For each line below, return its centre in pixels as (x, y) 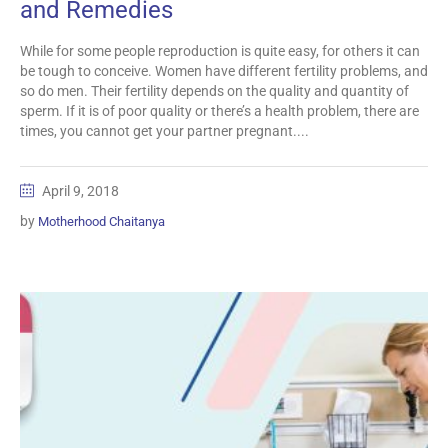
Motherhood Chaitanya (101, 222)
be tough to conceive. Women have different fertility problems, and (224, 71)
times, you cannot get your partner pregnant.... (164, 131)
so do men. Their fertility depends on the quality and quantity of (214, 91)
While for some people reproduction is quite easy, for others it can (220, 51)
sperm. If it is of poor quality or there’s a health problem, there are (219, 111)
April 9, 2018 (80, 191)
